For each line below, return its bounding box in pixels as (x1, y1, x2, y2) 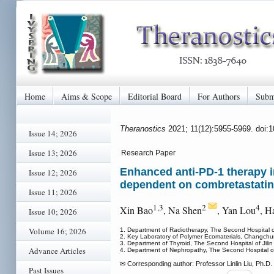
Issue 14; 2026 (29, 128, 77, 139)
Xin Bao (120, 204, 153, 217)
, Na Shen (163, 204, 202, 217)
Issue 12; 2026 (29, 167, 77, 178)
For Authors (198, 90, 240, 102)
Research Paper (121, 149, 176, 157)
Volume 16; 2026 (29, 226, 86, 237)
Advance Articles (29, 245, 86, 256)
